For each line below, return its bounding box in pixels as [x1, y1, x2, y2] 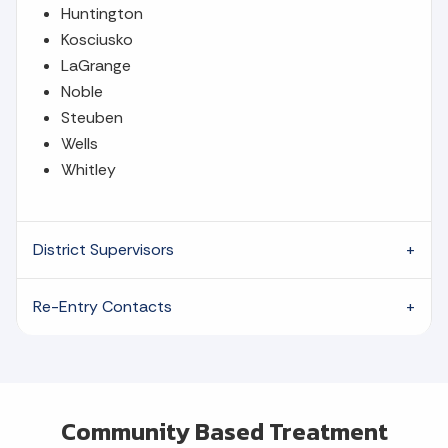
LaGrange [61, 54, 131, 76]
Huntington [61, 2, 143, 24]
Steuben [61, 106, 123, 128]
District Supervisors [33, 238, 174, 260]
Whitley [61, 158, 116, 180]
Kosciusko [61, 28, 133, 50]
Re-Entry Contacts [33, 295, 172, 317]
